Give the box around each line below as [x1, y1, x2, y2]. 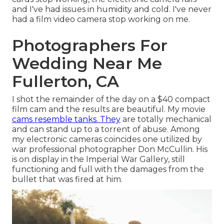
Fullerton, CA [12, 71, 119, 91]
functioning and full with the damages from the [12, 164, 204, 174]
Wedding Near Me [12, 53, 162, 73]
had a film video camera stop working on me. [12, 14, 190, 24]
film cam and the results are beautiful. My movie [12, 104, 205, 114]
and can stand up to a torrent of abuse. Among [12, 124, 200, 134]
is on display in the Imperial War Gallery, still [12, 154, 185, 164]
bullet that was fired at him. [12, 174, 122, 184]
